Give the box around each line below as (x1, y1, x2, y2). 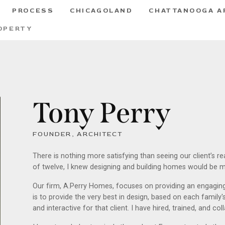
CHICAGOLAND (70, 7, 133, 15)
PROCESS (12, 7, 54, 15)
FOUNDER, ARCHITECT (33, 130, 123, 138)
